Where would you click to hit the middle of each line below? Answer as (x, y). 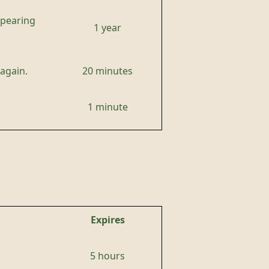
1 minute (107, 107)
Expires (107, 220)
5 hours (107, 256)
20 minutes (107, 71)
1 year (107, 28)
